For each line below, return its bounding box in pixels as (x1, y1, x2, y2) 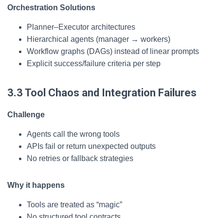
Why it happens (7, 181, 65, 189)
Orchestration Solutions (7, 3, 95, 12)
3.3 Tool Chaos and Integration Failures (7, 87, 197, 99)
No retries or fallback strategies (27, 154, 133, 163)
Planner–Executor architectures (27, 23, 135, 31)
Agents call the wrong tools (27, 130, 120, 138)
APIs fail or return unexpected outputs (27, 142, 156, 150)
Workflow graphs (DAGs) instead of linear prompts (27, 47, 199, 55)
